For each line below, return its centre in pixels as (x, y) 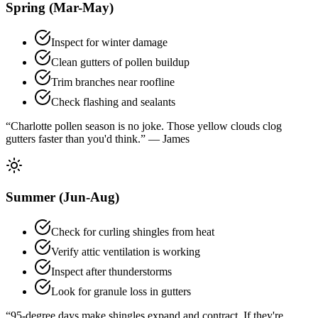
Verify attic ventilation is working (126, 252)
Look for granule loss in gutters (121, 291)
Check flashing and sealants (113, 102)
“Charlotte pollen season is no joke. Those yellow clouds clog (144, 126)
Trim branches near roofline (113, 82)
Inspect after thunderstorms (111, 272)
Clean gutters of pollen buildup (120, 62)
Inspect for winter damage (109, 42)
